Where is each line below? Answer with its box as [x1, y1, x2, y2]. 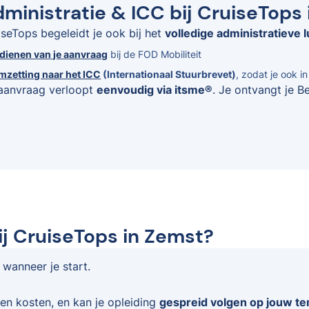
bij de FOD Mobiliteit [108, 48, 202, 61]
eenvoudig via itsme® [97, 83, 213, 97]
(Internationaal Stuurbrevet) [101, 68, 237, 81]
